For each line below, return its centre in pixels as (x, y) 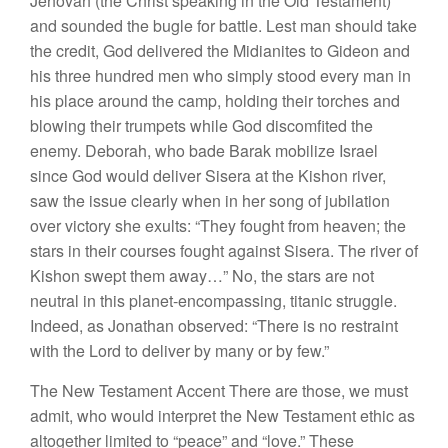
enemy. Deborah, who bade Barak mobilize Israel (204, 151)
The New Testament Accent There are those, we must (219, 391)
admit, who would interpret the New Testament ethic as (222, 416)
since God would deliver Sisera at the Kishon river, (208, 176)
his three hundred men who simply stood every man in (220, 76)
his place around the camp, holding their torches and (215, 101)
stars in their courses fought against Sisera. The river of (224, 251)
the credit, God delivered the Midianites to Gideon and (220, 51)
